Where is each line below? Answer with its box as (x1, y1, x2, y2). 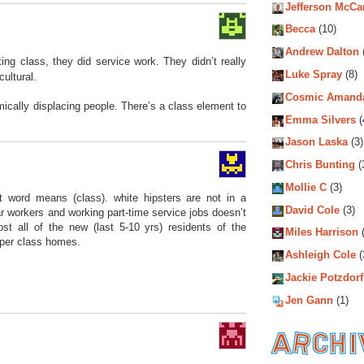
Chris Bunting (285, 158, 355, 171)
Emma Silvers (285, 113, 356, 126)
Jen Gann (285, 294, 333, 307)
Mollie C (285, 181, 327, 194)
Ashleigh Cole (285, 249, 356, 262)
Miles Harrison (285, 226, 358, 239)
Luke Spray (285, 68, 342, 81)
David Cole (285, 204, 340, 216)
